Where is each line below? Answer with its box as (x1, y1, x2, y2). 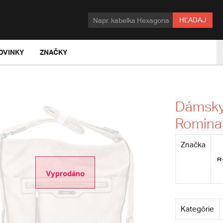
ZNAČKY (40, 48, 67, 56)
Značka (180, 140, 206, 149)
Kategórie (180, 205, 214, 213)
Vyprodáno (45, 169, 85, 178)
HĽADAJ (179, 16, 206, 24)
